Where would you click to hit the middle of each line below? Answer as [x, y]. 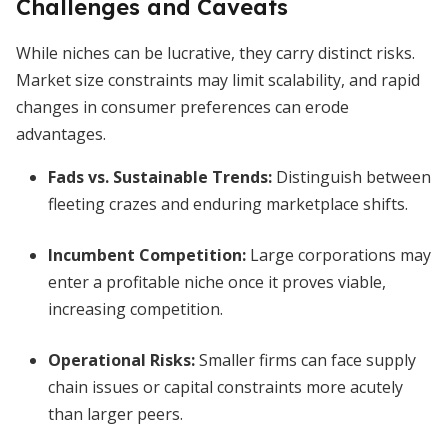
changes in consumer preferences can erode [182, 107]
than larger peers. [115, 414]
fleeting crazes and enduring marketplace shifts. [228, 204]
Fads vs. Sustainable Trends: [160, 177]
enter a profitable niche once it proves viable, [217, 282]
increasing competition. [135, 309]
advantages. [61, 134]
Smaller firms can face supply [305, 360]
